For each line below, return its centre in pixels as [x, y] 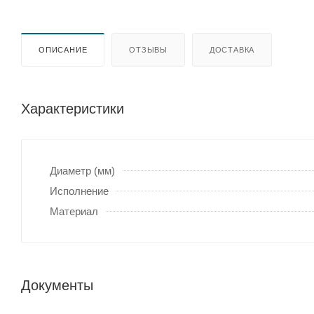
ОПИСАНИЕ [63, 49]
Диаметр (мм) [82, 170]
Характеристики [73, 108]
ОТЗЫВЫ [149, 49]
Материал [74, 211]
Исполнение [79, 191]
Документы [57, 285]
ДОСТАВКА [232, 49]
